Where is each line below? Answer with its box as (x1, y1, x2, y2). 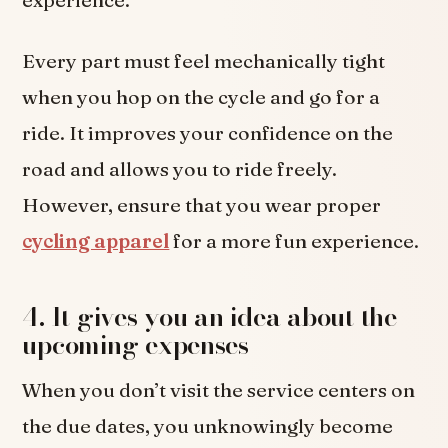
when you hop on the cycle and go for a (22, 84, 381, 109)
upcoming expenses (22, 325, 249, 365)
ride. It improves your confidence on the (22, 120, 394, 145)
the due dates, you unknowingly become (22, 414, 394, 439)
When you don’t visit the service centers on (22, 378, 416, 403)
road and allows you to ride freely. (22, 156, 338, 181)
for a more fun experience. (169, 228, 420, 253)
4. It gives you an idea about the (22, 297, 397, 337)
